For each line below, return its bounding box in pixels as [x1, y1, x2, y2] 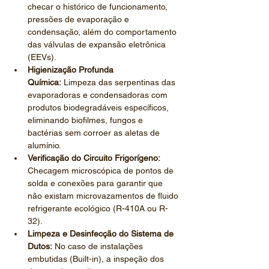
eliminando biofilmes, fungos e [28, 115, 145, 125]
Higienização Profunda [28, 65, 116, 74]
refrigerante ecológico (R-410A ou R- [28, 204, 168, 213]
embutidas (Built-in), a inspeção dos [28, 254, 166, 264]
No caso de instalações [52, 241, 145, 251]
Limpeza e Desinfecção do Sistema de [28, 229, 176, 238]
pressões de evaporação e [28, 14, 131, 24]
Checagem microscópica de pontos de [28, 166, 176, 175]
